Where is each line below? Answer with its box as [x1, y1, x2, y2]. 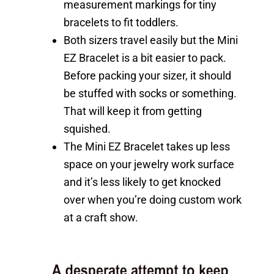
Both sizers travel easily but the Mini [64, 33, 238, 46]
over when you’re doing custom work [64, 193, 242, 206]
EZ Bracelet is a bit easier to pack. [64, 51, 226, 64]
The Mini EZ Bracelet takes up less [64, 139, 230, 153]
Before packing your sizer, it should [64, 68, 231, 82]
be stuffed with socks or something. [64, 86, 237, 100]
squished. [64, 122, 111, 135]
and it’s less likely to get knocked [64, 175, 221, 188]
